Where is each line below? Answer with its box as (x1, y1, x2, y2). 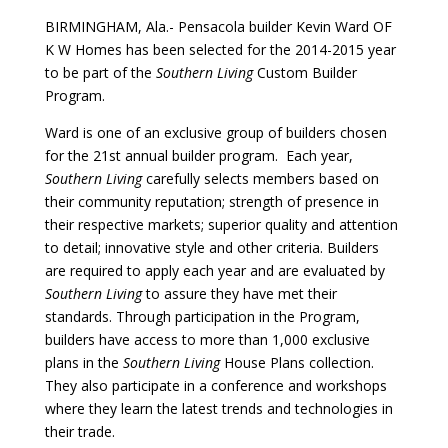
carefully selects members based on (141, 168, 379, 188)
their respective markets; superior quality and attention (44, 214, 398, 234)
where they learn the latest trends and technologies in (44, 398, 393, 418)
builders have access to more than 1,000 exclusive (44, 329, 370, 349)
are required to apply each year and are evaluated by (44, 260, 385, 280)
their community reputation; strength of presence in (44, 191, 379, 211)
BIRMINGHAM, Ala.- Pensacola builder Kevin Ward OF (44, 16, 392, 36)
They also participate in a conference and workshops (44, 375, 387, 395)
